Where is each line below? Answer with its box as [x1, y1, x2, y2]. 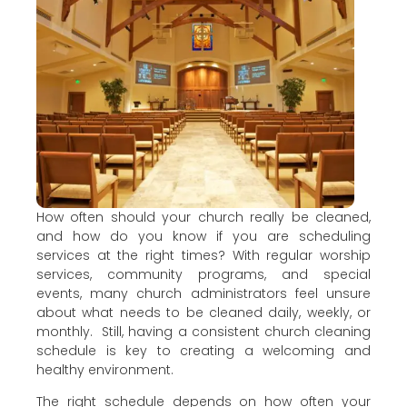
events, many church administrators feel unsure [36, 283, 371, 303]
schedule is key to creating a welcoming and [36, 341, 371, 360]
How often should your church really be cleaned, [36, 207, 371, 226]
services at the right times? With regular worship [36, 245, 371, 264]
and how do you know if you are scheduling [36, 226, 371, 245]
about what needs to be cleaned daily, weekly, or [36, 303, 371, 322]
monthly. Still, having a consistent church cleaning [36, 322, 371, 341]
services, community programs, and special [36, 264, 371, 283]
